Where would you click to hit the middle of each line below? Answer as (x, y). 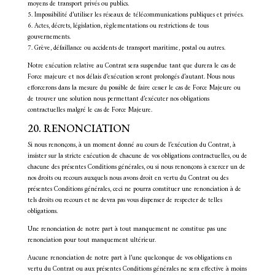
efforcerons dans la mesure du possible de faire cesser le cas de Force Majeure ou (134, 88)
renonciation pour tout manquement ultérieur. (91, 240)
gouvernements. (49, 37)
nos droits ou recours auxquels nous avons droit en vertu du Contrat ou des (128, 178)
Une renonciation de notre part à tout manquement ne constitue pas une (127, 229)
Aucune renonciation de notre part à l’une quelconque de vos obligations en (130, 258)
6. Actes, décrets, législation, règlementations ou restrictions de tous (118, 26)
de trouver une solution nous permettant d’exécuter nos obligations (118, 99)
